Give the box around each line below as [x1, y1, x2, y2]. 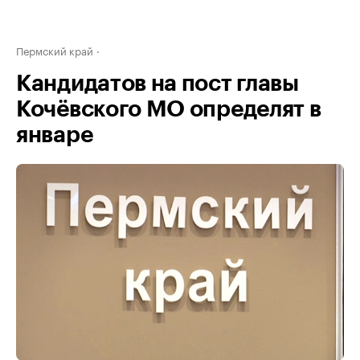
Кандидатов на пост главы [16, 72, 299, 95]
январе [16, 124, 93, 146]
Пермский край [16, 42, 93, 58]
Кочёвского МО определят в [16, 98, 321, 121]
